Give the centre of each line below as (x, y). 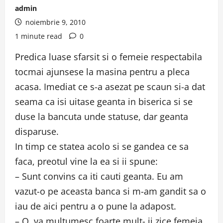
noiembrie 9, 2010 (55, 22)
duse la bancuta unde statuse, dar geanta (102, 116)
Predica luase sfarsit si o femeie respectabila (109, 57)
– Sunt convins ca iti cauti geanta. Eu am (99, 176)
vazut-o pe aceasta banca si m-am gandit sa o (111, 191)
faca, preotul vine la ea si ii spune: (86, 161)
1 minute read (39, 36)
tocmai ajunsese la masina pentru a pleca (102, 72)
